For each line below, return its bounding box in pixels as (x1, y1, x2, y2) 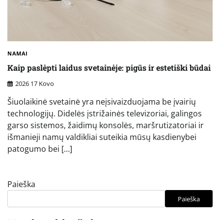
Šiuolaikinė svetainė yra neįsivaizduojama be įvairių (7, 96, 196, 108)
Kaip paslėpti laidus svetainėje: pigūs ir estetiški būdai (7, 62, 211, 73)
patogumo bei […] (7, 143, 72, 155)
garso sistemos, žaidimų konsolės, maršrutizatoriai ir (7, 120, 204, 131)
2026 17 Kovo (15, 79, 54, 88)
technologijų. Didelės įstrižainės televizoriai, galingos (7, 108, 202, 119)
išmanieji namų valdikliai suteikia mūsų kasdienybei (7, 132, 196, 143)
